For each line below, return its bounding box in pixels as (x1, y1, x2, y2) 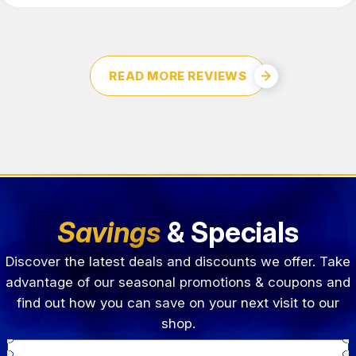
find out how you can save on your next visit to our (17, 295, 339, 311)
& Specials (161, 215, 299, 250)
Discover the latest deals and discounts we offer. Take (6, 253, 350, 270)
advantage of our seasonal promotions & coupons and (6, 274, 350, 291)
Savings (57, 215, 161, 250)
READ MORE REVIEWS (109, 68, 247, 84)
